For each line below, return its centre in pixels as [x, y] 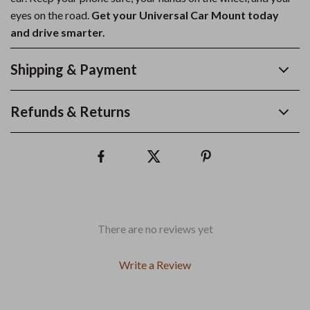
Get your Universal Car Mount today [185, 15]
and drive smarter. [58, 32]
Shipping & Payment [74, 69]
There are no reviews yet [155, 229]
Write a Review [155, 265]
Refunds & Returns [70, 111]
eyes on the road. [51, 15]
